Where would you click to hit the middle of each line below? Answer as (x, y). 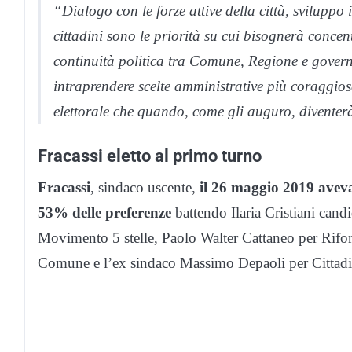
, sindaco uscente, (145, 187)
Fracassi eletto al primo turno (150, 155)
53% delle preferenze (104, 212)
